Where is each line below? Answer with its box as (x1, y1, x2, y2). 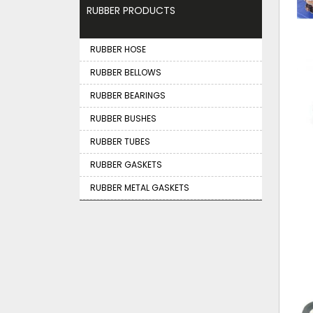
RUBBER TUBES (90, 136, 150, 147)
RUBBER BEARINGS (90, 89, 166, 101)
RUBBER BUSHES (90, 112, 156, 124)
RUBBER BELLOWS (90, 66, 161, 78)
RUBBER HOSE (90, 43, 146, 55)
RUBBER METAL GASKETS (90, 182, 189, 194)
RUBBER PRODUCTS (87, 3, 175, 17)
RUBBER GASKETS (90, 159, 162, 170)
